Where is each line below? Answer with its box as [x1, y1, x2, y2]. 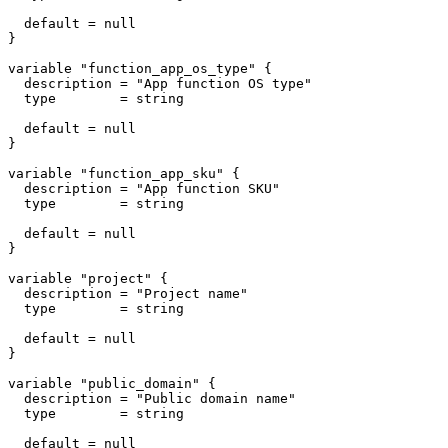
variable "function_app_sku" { [8, 166, 240, 182]
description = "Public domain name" [8, 391, 296, 407]
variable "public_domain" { [8, 376, 216, 392]
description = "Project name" [8, 286, 248, 302]
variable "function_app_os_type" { [8, 61, 272, 77]
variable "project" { [8, 271, 168, 287]
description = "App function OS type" [8, 76, 312, 92]
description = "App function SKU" [8, 181, 280, 197]
